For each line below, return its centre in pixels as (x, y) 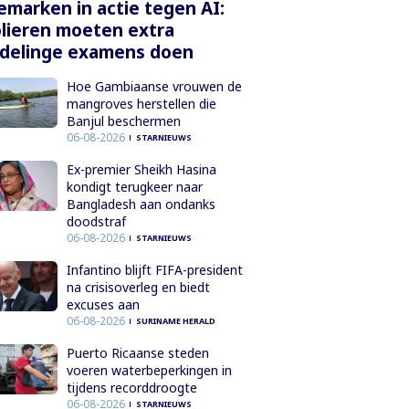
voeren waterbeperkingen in (149, 370)
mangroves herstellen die (141, 103)
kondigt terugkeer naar (134, 186)
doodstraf (96, 221)
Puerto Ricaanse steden (137, 352)
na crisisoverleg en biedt (138, 287)
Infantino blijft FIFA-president (154, 269)
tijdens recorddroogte (131, 387)
